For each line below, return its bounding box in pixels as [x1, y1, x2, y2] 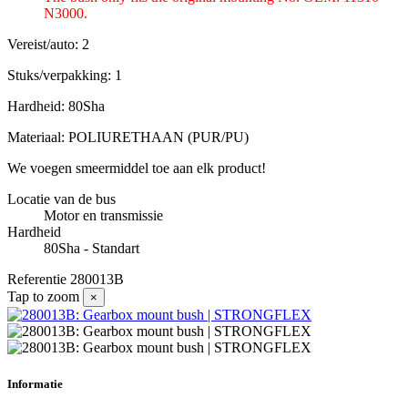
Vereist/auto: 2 [7, 36, 89, 53]
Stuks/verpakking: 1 [7, 67, 122, 84]
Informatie [7, 376, 63, 391]
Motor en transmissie [44, 208, 163, 224]
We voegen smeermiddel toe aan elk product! [7, 160, 266, 177]
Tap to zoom [7, 289, 79, 305]
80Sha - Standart [44, 240, 139, 257]
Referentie [7, 271, 70, 288]
